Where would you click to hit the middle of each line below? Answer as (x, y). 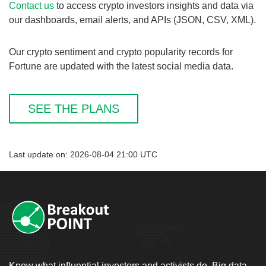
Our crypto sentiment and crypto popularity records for (121, 52)
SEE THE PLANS (74, 109)
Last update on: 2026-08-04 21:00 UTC (83, 155)
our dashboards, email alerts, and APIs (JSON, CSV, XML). (132, 20)
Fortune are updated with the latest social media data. (121, 66)
